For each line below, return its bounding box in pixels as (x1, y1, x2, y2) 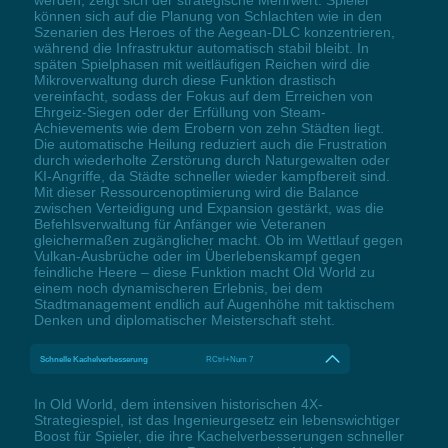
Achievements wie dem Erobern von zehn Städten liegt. (33, 119, 384, 136)
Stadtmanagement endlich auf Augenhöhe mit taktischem (33, 295, 395, 312)
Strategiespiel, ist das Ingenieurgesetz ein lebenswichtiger (33, 411, 400, 428)
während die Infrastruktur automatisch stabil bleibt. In (33, 39, 369, 56)
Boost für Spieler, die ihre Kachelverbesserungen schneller (33, 427, 404, 444)
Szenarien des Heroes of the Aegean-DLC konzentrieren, (33, 23, 395, 40)
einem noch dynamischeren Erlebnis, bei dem (33, 279, 323, 296)
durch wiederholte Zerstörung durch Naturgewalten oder (33, 151, 390, 168)
